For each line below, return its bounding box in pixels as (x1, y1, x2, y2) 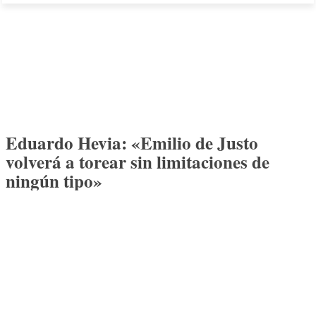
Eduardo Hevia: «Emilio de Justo (6, 130, 258, 156)
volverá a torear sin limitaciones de (6, 149, 269, 175)
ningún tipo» (6, 168, 102, 194)
